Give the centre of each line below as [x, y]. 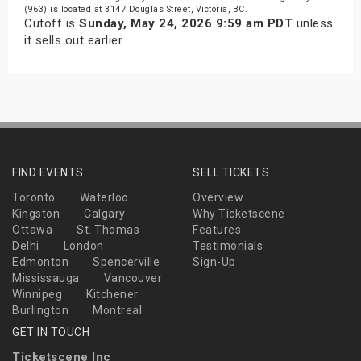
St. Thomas [108, 229]
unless [313, 23]
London [83, 245]
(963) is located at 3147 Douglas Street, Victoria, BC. [136, 9]
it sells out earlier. [75, 40]
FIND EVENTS [48, 172]
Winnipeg [37, 294]
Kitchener [112, 294]
